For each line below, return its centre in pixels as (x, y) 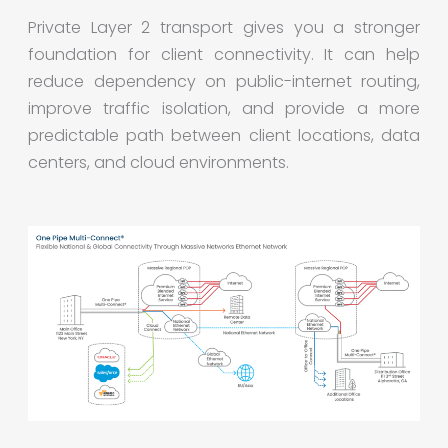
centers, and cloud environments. (158, 162)
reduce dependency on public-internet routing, (224, 81)
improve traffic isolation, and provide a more (224, 108)
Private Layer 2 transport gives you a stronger (224, 27)
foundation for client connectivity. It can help (224, 54)
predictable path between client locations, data (224, 135)
